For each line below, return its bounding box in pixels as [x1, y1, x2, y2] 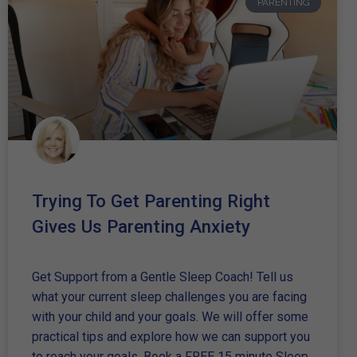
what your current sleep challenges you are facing [32, 288, 307, 304]
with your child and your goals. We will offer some [32, 308, 308, 324]
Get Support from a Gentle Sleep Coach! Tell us [32, 269, 293, 284]
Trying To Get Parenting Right [32, 190, 270, 211]
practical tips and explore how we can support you [32, 328, 310, 344]
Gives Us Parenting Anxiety [32, 215, 250, 237]
